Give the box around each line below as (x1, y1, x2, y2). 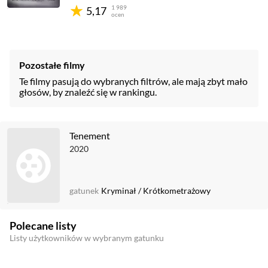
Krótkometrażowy (143, 185, 211, 196)
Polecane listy (10, 219, 77, 232)
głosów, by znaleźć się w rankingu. (19, 86, 157, 98)
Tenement (69, 130, 110, 141)
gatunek (69, 185, 99, 196)
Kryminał (101, 185, 136, 196)
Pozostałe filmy (19, 59, 85, 71)
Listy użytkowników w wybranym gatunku (10, 233, 164, 243)
